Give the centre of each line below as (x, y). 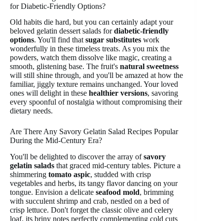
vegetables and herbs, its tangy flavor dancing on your (94, 184)
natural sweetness (149, 67)
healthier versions (118, 93)
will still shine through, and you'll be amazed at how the (96, 75)
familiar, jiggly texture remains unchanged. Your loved (94, 84)
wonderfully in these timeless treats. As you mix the (90, 49)
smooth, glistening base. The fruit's (65, 67)
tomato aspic (69, 175)
